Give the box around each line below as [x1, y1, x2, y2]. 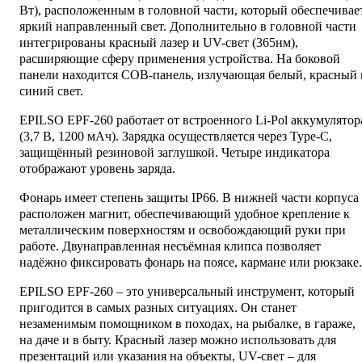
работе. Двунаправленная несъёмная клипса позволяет [19, 238, 321, 253]
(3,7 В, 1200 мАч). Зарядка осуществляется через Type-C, [19, 128, 332, 143]
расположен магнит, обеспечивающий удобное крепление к [19, 206, 350, 221]
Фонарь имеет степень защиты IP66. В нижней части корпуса [19, 190, 359, 204]
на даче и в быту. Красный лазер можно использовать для [19, 332, 336, 347]
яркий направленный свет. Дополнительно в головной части [19, 19, 356, 33]
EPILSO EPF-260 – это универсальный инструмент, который [19, 284, 355, 298]
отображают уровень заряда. [19, 161, 175, 175]
